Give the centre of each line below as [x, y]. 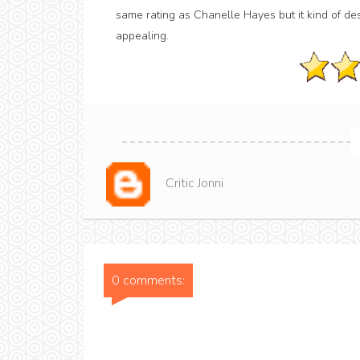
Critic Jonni [194, 183]
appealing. [142, 36]
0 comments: [148, 281]
